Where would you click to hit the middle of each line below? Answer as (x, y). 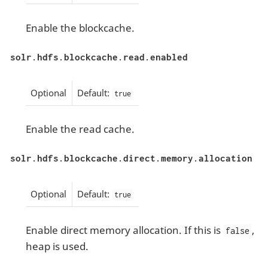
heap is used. (57, 246)
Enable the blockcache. (80, 28)
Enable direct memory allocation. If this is (124, 230)
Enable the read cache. (80, 129)
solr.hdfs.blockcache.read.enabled (99, 57)
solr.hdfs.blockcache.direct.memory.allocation (131, 158)
